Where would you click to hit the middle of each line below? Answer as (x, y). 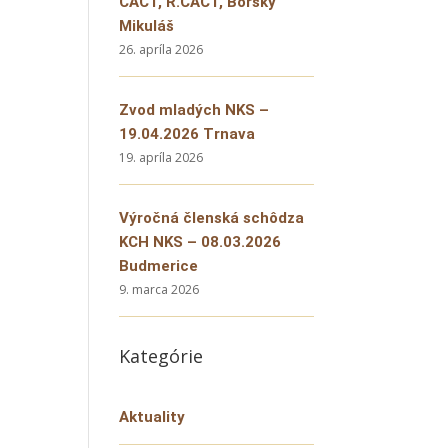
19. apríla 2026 (161, 157)
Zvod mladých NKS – (194, 110)
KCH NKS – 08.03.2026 (200, 242)
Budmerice (159, 266)
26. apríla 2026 (161, 49)
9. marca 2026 (159, 289)
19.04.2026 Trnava (187, 134)
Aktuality (152, 417)
